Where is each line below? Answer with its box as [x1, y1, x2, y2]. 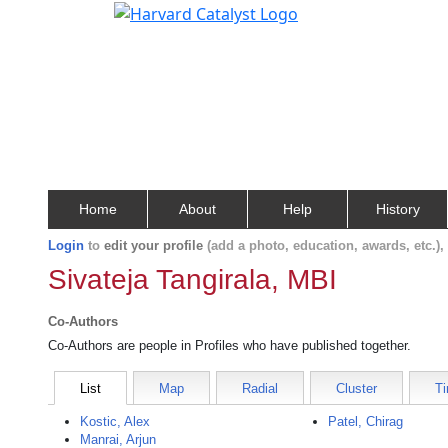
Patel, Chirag [328, 414, 404, 429]
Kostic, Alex [80, 414, 150, 429]
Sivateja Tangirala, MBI [48, 264, 337, 295]
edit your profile [104, 238, 203, 253]
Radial [242, 381, 278, 396]
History [375, 201, 420, 217]
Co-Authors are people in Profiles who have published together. [48, 338, 411, 353]
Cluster [336, 381, 377, 396]
